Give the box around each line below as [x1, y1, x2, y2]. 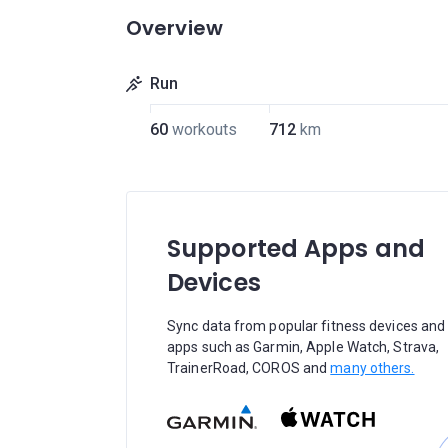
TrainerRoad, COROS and [167, 360, 331, 376]
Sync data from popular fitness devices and [167, 318, 446, 334]
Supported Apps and [167, 232, 425, 265]
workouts [171, 120, 237, 139]
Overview [126, 14, 223, 42]
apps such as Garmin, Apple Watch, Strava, [167, 339, 440, 355]
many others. [330, 360, 415, 376]
